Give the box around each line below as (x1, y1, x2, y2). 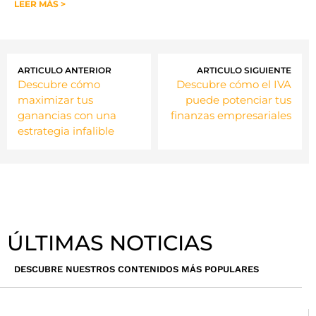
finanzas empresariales (171, 108, 291, 122)
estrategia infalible (18, 123, 114, 138)
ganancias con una (18, 108, 116, 122)
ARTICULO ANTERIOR (18, 64, 111, 75)
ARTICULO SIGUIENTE (197, 64, 291, 75)
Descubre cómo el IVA (176, 77, 291, 91)
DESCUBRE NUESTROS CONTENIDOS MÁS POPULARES (14, 263, 259, 274)
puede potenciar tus (186, 92, 291, 107)
